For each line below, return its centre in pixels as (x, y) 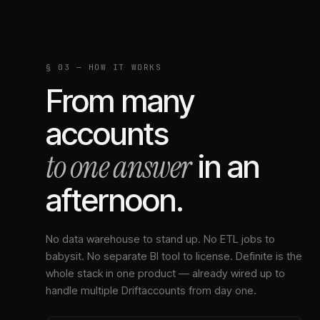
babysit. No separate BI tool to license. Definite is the (174, 256)
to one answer (119, 167)
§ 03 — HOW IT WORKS (104, 67)
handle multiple (84, 290)
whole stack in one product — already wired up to (165, 273)
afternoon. (115, 200)
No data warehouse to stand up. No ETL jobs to (160, 239)
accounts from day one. (199, 290)
